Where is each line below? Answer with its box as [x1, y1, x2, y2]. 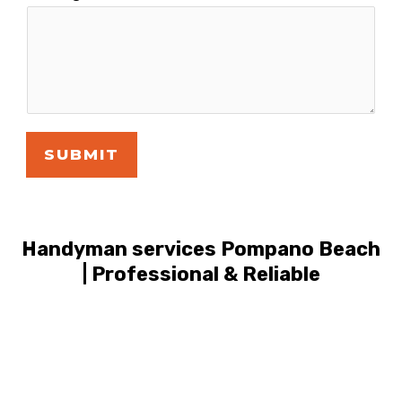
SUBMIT [44, 144, 120, 163]
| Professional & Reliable [82, 261, 320, 286]
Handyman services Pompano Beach [22, 236, 380, 261]
